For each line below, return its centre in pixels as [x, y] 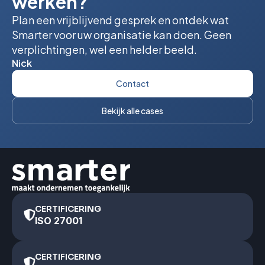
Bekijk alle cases [132, 111]
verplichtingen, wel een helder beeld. [104, 50]
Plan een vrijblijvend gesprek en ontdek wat [120, 20]
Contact [132, 84]
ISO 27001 [58, 221]
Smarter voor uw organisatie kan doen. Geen [122, 35]
